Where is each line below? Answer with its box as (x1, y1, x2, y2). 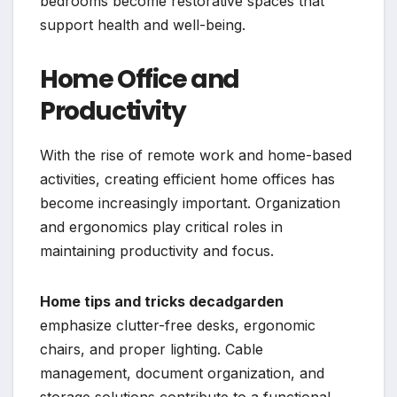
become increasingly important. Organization (40, 193, 340, 212)
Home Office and (40, 61, 240, 97)
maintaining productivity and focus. (40, 241, 274, 260)
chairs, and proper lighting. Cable (40, 339, 263, 358)
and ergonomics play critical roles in (40, 217, 283, 236)
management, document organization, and (40, 363, 324, 382)
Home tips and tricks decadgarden (40, 292, 284, 310)
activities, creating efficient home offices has (40, 169, 335, 188)
